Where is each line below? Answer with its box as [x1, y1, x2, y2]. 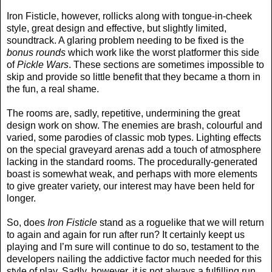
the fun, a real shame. [7, 84, 99, 95]
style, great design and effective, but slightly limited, [7, 23, 226, 34]
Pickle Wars [17, 59, 69, 70]
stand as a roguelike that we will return [97, 217, 264, 228]
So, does [7, 217, 47, 228]
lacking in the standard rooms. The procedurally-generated [7, 157, 257, 168]
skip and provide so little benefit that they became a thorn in [7, 72, 260, 83]
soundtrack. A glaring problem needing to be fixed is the [7, 35, 244, 46]
